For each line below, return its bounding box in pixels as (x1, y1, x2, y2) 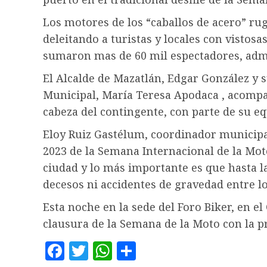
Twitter (88, 237, 142, 265)
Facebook (64, 237, 141, 265)
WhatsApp (112, 237, 197, 265)
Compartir (136, 237, 218, 265)
